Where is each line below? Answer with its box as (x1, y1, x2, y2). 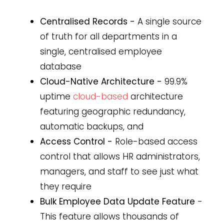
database (40, 60, 81, 72)
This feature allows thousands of (40, 210, 179, 222)
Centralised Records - (40, 15, 135, 27)
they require (40, 180, 91, 192)
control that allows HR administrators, (40, 150, 200, 162)
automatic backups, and (40, 120, 143, 132)
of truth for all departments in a (40, 30, 177, 42)
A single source (135, 15, 201, 27)
